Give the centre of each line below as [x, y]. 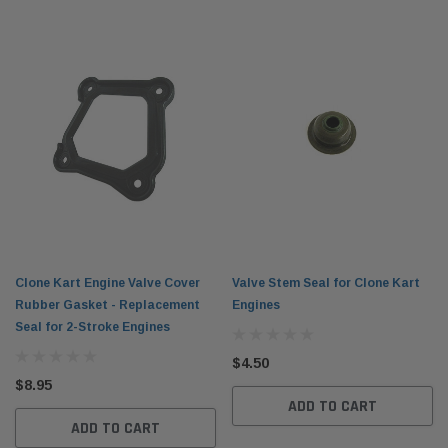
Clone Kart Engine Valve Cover [107, 283]
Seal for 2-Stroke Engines [92, 327]
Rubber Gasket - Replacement [107, 305]
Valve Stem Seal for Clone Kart [326, 283]
